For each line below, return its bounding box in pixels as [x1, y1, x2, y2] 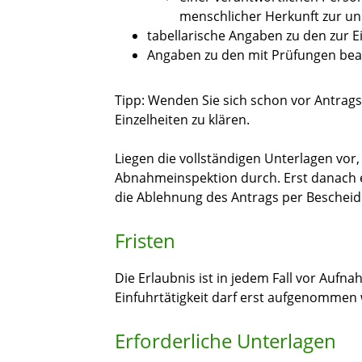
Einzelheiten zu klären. [115, 111, 250, 129]
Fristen [115, 227, 175, 255]
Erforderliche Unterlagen [115, 327, 336, 355]
